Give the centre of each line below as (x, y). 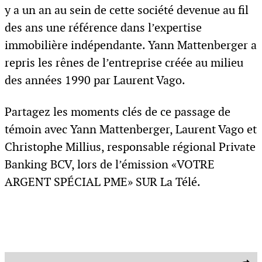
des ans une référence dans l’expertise (103, 27)
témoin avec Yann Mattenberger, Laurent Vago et (131, 129)
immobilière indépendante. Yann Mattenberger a (131, 45)
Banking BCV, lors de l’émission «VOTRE (110, 164)
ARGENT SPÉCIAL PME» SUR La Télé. (103, 182)
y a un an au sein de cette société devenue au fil (127, 10)
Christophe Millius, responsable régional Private (130, 146)
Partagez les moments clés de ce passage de (118, 111)
